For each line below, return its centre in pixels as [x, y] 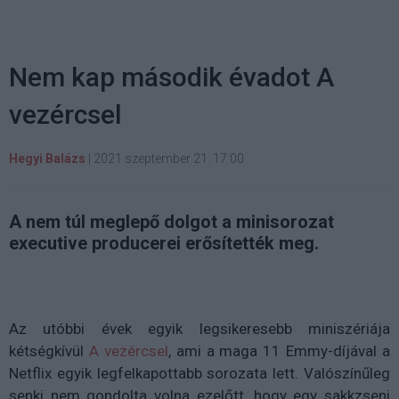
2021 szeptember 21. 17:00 [169, 158]
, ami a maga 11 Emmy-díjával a [279, 350]
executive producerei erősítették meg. [164, 243]
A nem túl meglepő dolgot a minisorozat [171, 221]
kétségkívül [49, 350]
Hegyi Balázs [47, 158]
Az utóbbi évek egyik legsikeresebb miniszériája [199, 328]
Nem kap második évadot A [171, 77]
